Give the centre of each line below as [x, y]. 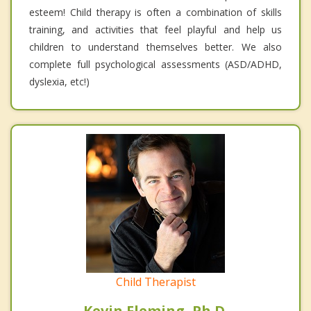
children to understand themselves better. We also [155, 47]
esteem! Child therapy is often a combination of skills [155, 12]
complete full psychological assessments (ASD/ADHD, [155, 64]
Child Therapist [155, 281]
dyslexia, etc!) [59, 81]
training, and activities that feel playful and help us [155, 29]
